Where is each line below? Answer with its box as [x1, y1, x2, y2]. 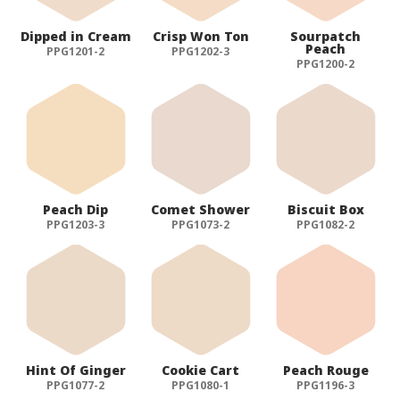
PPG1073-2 [171, 216, 230, 232]
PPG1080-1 [171, 377, 230, 393]
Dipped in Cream [21, 27, 131, 45]
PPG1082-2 [296, 216, 355, 232]
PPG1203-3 [46, 216, 105, 232]
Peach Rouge [282, 361, 369, 379]
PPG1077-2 [46, 377, 105, 393]
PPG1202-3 [171, 43, 230, 59]
